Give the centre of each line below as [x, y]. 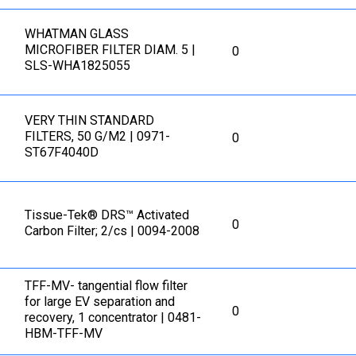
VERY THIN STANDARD [90, 121]
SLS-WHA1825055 [78, 66]
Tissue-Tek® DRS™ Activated [107, 215]
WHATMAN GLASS [77, 34]
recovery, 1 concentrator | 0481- [113, 318]
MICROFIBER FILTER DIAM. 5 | [110, 50]
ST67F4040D [62, 153]
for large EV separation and [100, 302]
